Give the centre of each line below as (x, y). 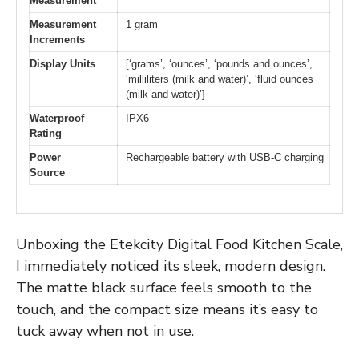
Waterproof (57, 119)
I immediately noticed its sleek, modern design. (171, 266)
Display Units (63, 64)
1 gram (142, 25)
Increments (57, 40)
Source (47, 173)
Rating (46, 134)
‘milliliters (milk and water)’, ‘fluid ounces (220, 79)
